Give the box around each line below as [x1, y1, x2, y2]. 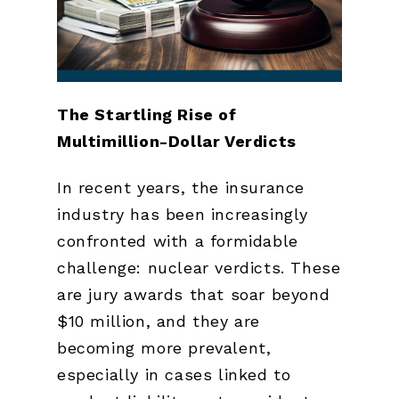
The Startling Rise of [57, 104, 237, 124]
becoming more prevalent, [57, 338, 272, 358]
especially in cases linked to [57, 365, 291, 385]
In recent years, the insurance [57, 178, 305, 198]
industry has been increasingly [57, 205, 309, 224]
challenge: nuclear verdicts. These [57, 258, 341, 278]
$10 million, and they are [57, 312, 261, 331]
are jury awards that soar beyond [57, 285, 330, 305]
